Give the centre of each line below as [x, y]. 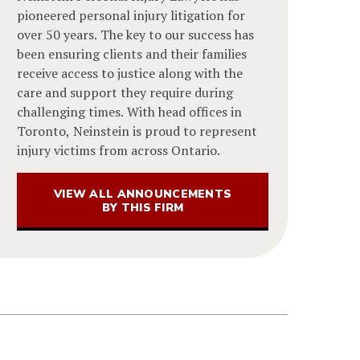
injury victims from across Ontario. [119, 150]
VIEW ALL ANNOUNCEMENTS [143, 194]
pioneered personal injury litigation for [131, 15]
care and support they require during [125, 92]
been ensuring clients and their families [132, 53]
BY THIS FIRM [143, 207]
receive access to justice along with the [130, 73]
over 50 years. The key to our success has [136, 34]
